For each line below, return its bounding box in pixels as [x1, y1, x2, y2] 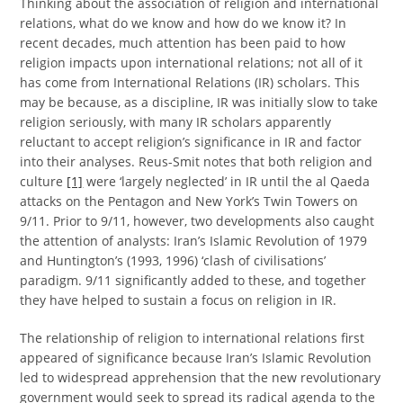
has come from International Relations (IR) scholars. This [20, 74, 361, 91]
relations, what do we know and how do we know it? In [20, 14, 347, 31]
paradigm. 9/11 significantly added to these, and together [20, 272, 367, 289]
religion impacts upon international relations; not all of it [20, 54, 363, 71]
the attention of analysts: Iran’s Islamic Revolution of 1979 [20, 232, 368, 249]
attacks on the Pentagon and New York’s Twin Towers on [20, 193, 359, 210]
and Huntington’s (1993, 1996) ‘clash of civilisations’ [20, 252, 327, 269]
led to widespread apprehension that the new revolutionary [20, 369, 381, 386]
